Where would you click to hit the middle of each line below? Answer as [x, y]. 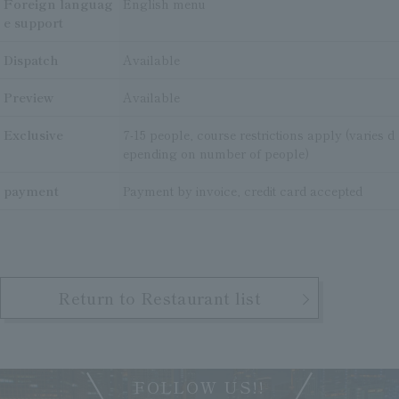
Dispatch [31, 60]
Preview [28, 97]
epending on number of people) [216, 153]
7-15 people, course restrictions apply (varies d [259, 134]
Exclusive [33, 134]
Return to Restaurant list [160, 297]
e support [33, 22]
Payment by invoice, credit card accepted [243, 191]
